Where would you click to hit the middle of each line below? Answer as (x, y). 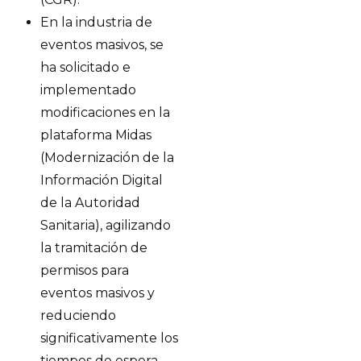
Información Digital (102, 180)
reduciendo (78, 315)
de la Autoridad (90, 203)
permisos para (85, 270)
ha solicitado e (85, 67)
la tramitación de (94, 248)
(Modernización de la (107, 158)
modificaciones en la (105, 112)
